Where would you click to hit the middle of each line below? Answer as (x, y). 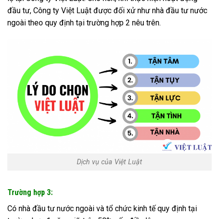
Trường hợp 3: (30, 192)
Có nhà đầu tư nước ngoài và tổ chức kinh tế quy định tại (102, 208)
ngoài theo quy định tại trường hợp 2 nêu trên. (85, 22)
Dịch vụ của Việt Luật (109, 162)
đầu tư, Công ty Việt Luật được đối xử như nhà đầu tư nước (107, 10)
